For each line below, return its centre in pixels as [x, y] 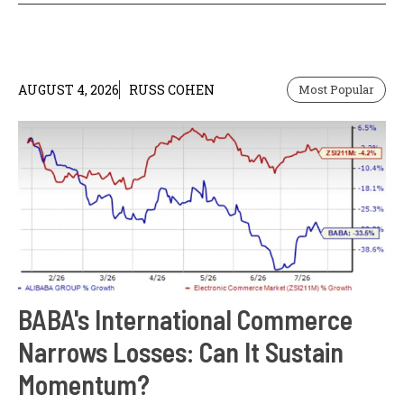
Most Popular [336, 90]
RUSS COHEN [172, 90]
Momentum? [84, 384]
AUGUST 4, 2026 [69, 90]
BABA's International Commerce [185, 319]
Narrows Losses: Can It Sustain [181, 351]
